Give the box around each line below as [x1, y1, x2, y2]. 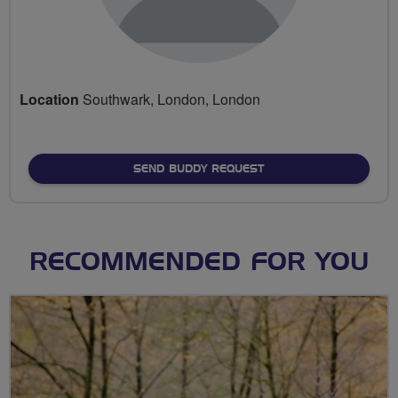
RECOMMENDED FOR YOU [28, 250, 370, 275]
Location [20, 88, 79, 109]
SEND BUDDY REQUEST [133, 163, 264, 174]
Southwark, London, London [79, 88, 260, 109]
